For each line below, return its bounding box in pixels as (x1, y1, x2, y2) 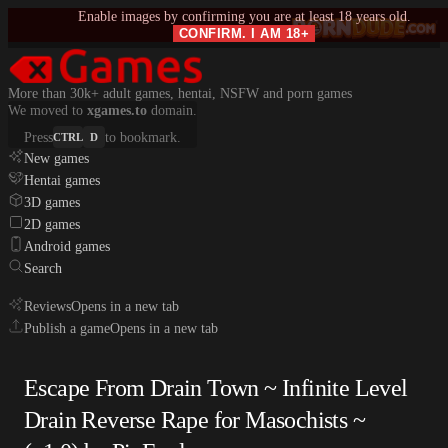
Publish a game (24, 321, 110, 336)
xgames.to (87, 103, 147, 118)
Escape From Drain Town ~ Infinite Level (24, 375, 408, 402)
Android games (24, 239, 110, 254)
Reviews (24, 299, 71, 314)
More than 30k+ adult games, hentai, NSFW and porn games (8, 86, 352, 101)
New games (24, 151, 89, 166)
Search (24, 261, 62, 276)
